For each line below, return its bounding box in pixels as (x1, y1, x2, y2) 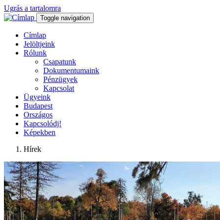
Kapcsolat (43, 84, 74, 92)
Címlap (24, 31, 46, 39)
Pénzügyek (43, 75, 78, 83)
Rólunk (24, 49, 47, 57)
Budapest (24, 102, 53, 110)
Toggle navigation (40, 14, 90, 22)
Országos (24, 110, 53, 119)
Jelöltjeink (24, 40, 55, 48)
